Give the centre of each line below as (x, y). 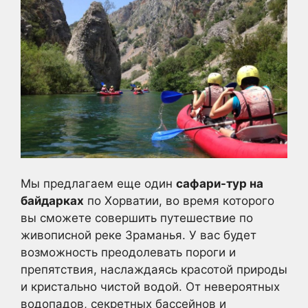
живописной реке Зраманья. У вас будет (139, 235)
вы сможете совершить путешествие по (137, 218)
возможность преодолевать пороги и (128, 253)
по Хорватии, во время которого (179, 201)
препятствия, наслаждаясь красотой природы (154, 270)
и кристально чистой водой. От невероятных (150, 287)
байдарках (52, 201)
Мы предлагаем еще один (98, 184)
